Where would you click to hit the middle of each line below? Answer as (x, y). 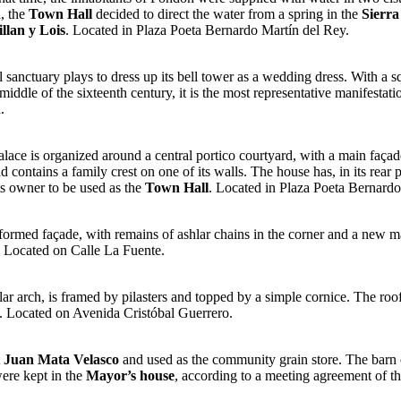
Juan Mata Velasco (61, 360)
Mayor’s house (130, 376)
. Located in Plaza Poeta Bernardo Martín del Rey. (207, 30)
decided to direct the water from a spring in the (227, 14)
